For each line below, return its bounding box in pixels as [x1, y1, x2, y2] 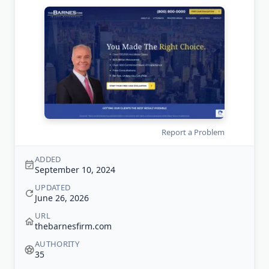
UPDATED [35, 182, 71, 193]
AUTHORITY [35, 238, 79, 250]
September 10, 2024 [35, 164, 115, 176]
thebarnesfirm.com [35, 220, 112, 232]
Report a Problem [162, 127, 225, 138]
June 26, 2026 [35, 192, 89, 204]
